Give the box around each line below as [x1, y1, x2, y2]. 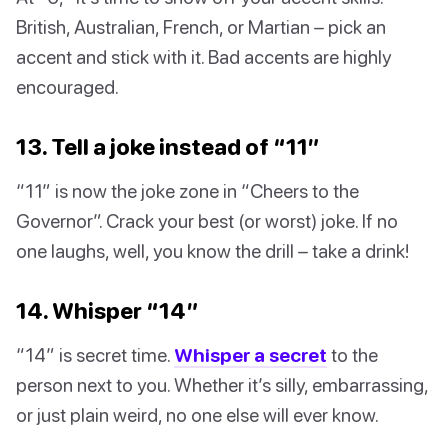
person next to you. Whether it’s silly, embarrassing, [16, 372, 428, 396]
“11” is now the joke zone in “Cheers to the [16, 178, 359, 202]
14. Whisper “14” [16, 296, 199, 324]
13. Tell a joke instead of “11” [16, 132, 320, 160]
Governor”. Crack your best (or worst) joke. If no [16, 208, 398, 232]
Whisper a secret [174, 342, 327, 366]
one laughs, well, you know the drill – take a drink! [16, 238, 409, 262]
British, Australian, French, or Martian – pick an [16, 14, 386, 38]
